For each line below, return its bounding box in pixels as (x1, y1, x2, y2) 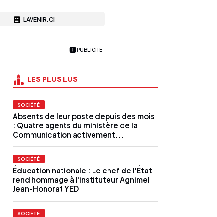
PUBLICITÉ (77, 46, 102, 53)
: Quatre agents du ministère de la (13, 121, 138, 130)
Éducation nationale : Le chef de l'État (13, 166, 152, 175)
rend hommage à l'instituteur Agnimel (13, 175, 150, 185)
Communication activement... (13, 130, 124, 139)
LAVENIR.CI (23, 16, 55, 24)
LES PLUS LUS (27, 74, 77, 83)
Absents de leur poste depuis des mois (13, 111, 155, 121)
